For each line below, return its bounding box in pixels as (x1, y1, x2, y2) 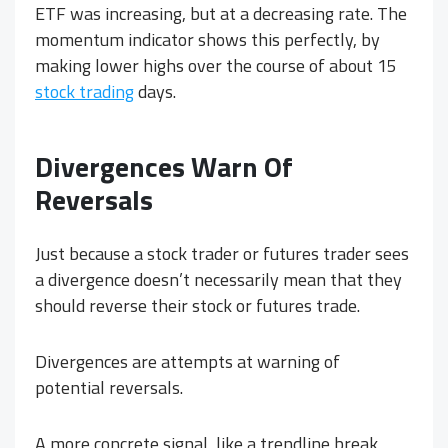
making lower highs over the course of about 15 (35, 52, 397, 80)
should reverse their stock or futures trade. (35, 292, 360, 320)
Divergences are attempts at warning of (35, 348, 340, 376)
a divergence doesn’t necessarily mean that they (35, 266, 402, 294)
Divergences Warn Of (35, 145, 293, 189)
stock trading (35, 78, 134, 106)
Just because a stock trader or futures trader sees (35, 240, 409, 268)
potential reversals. (35, 374, 183, 402)
